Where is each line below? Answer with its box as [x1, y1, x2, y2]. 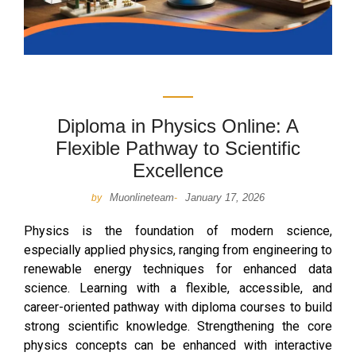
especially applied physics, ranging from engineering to [24, 242, 332, 257]
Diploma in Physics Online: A [57, 114, 299, 137]
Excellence [133, 159, 223, 181]
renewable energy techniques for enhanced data [24, 261, 332, 277]
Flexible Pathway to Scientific [56, 137, 300, 159]
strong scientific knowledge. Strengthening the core [24, 318, 332, 334]
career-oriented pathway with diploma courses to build [24, 299, 332, 315]
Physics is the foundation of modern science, [24, 222, 332, 238]
